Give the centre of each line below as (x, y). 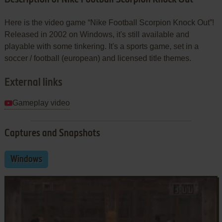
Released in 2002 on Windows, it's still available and (97, 34)
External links (33, 83)
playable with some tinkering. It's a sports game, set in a (101, 46)
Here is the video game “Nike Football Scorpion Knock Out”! (109, 22)
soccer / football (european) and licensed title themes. (98, 58)
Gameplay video (41, 103)
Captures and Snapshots (52, 134)
